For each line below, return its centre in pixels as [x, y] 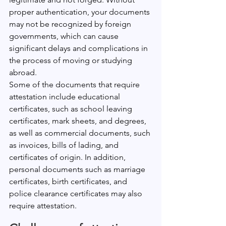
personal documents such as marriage [78, 169]
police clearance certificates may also [77, 193]
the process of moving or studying [72, 60]
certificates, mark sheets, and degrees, [79, 121]
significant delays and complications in [79, 48]
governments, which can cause [65, 36]
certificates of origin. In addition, [68, 157]
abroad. [23, 72]
